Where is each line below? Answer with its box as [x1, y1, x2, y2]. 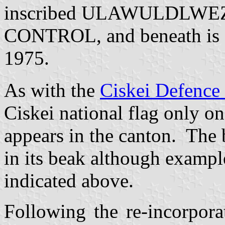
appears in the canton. [4, 125, 186, 147]
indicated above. [4, 170, 139, 192]
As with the [4, 79, 100, 101]
